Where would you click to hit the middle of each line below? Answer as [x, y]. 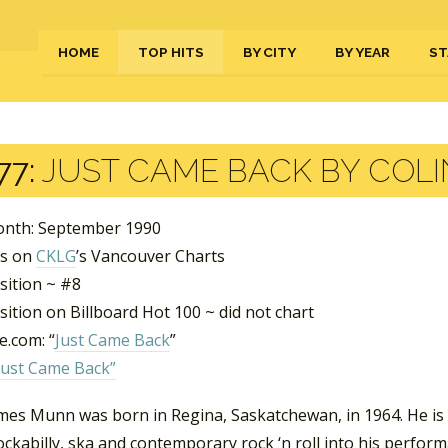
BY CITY [269, 52]
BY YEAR [362, 52]
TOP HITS [171, 52]
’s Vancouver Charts [150, 256]
